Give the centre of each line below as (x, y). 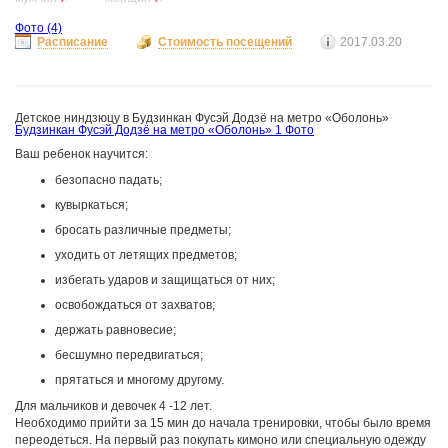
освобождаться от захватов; (135, 305)
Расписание (72, 42)
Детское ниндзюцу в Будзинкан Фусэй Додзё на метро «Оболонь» (202, 118)
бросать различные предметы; (143, 230)
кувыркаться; (91, 205)
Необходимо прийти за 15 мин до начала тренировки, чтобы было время (223, 423)
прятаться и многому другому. (139, 380)
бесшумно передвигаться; (129, 355)
